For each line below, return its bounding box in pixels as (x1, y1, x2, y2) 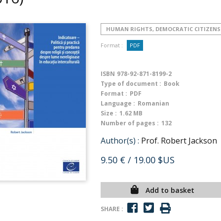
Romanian (138, 99, 169, 108)
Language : (101, 99, 135, 108)
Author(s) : (101, 135, 139, 146)
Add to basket (145, 185, 194, 195)
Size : (101, 109, 117, 117)
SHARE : (101, 204, 123, 213)
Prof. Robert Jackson (141, 135, 217, 146)
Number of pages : (101, 119, 159, 127)
